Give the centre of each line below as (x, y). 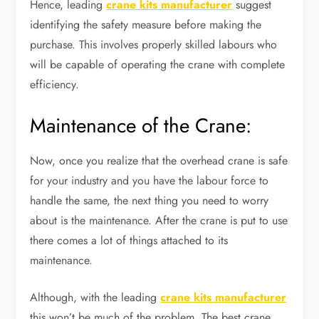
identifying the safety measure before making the (146, 25)
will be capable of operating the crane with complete (158, 64)
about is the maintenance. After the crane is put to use (159, 220)
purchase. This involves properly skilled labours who (154, 45)
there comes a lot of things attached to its (129, 240)
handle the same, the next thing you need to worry (150, 200)
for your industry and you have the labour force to (150, 181)
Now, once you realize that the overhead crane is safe (159, 161)
